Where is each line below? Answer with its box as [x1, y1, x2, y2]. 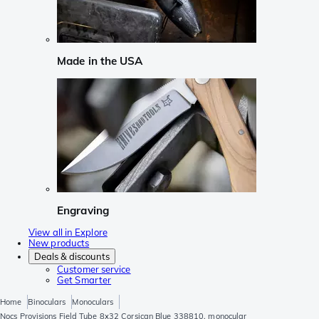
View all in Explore [28, 226, 108, 239]
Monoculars [72, 297, 114, 308]
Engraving [57, 203, 109, 217]
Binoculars [28, 297, 66, 308]
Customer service [57, 263, 131, 276]
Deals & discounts [34, 251, 110, 263]
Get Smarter [57, 274, 112, 286]
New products [28, 237, 90, 249]
